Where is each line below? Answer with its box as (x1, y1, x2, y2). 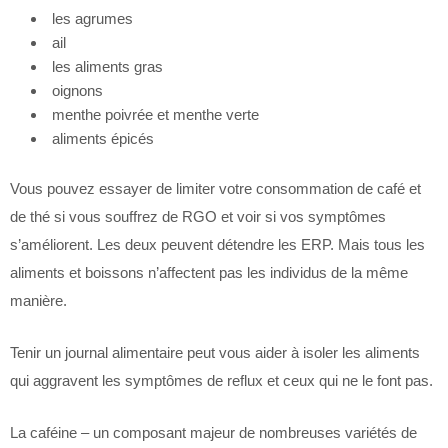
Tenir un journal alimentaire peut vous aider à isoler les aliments (10, 344, 420, 361)
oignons (52, 82, 103, 99)
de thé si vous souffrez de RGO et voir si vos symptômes (10, 208, 386, 225)
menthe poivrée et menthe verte (52, 106, 259, 123)
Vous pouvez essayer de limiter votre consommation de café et (10, 180, 421, 197)
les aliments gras (52, 58, 163, 75)
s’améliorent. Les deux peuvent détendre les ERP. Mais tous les (10, 236, 425, 253)
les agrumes (52, 10, 133, 27)
